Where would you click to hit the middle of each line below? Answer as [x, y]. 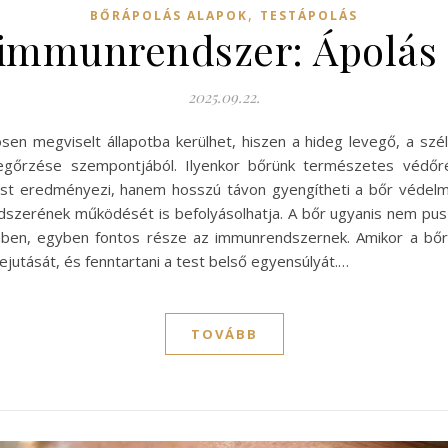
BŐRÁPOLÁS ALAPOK [169, 16]
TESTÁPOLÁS [309, 16]
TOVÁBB [224, 334]
